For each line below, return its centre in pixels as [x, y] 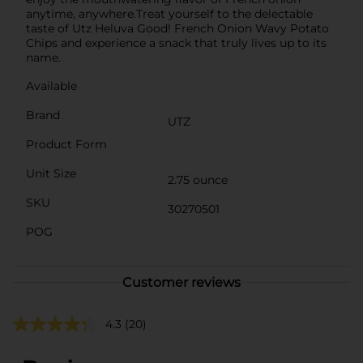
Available [51, 85]
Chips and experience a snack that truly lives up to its [176, 43]
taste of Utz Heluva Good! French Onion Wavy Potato [177, 28]
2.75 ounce [198, 179]
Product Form [66, 144]
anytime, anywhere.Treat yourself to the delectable [169, 13]
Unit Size [51, 173]
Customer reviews [181, 282]
